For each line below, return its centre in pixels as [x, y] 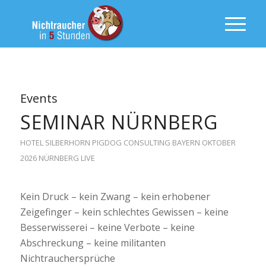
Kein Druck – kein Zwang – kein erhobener [115, 196]
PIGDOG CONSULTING [131, 142]
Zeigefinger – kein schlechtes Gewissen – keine [124, 212]
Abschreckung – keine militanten [93, 243]
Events [39, 98]
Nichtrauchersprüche [67, 258]
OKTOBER [218, 142]
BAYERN [186, 142]
